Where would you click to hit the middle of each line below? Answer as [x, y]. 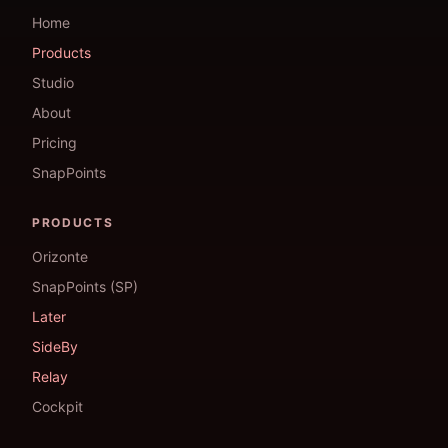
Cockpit [57, 406]
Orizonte [60, 256]
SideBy [55, 346]
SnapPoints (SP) [85, 286]
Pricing [54, 142]
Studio [53, 82]
